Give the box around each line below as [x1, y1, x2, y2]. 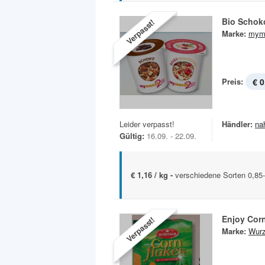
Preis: [222, 76, 243, 88]
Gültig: [119, 130, 144, 142]
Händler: [222, 118, 253, 130]
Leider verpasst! [119, 118, 174, 130]
